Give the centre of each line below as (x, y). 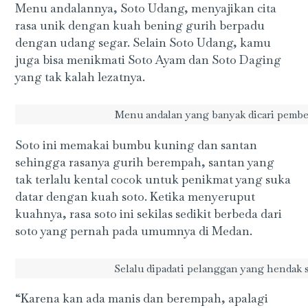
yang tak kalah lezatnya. (80, 77)
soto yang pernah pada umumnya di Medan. (134, 231)
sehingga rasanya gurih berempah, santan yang (145, 162)
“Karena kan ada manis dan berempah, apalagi (142, 299)
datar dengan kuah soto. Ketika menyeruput (135, 196)
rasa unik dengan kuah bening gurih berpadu (140, 25)
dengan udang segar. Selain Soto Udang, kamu (143, 42)
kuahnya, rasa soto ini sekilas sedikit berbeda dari (149, 213)
